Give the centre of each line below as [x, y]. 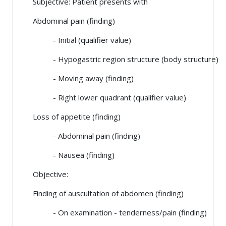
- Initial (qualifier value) [82, 40]
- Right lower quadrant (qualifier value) [109, 98]
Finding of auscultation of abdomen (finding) [108, 193]
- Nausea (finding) [74, 155]
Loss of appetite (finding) [77, 117]
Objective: [50, 174]
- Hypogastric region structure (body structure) [126, 59]
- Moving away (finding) [83, 78]
